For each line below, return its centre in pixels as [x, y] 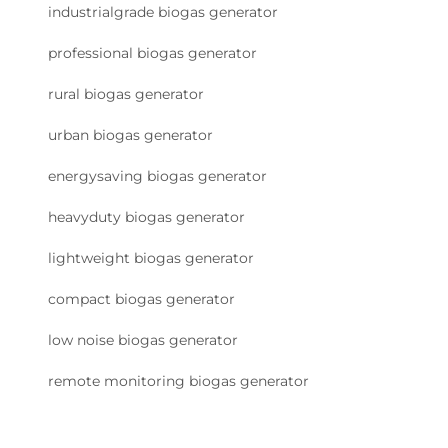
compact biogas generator [141, 299]
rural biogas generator [126, 94]
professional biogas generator [152, 53]
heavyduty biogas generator [146, 217]
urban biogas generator [130, 135]
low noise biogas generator [143, 340]
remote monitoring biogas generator [178, 381]
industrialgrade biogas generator [163, 12]
